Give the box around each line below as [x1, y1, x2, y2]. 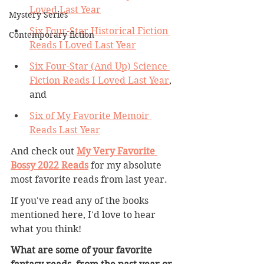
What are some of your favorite [11, 245, 154, 256]
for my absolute [88, 160, 164, 171]
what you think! [11, 223, 84, 235]
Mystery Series [9, 9, 68, 20]
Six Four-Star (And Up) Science [29, 61, 170, 72]
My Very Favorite [77, 146, 157, 157]
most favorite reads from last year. [11, 174, 167, 185]
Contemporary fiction [9, 29, 94, 40]
